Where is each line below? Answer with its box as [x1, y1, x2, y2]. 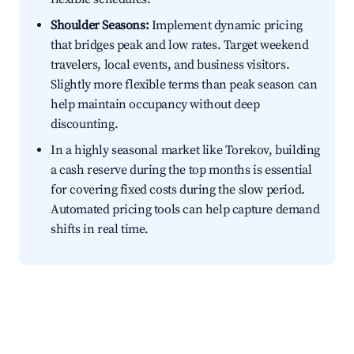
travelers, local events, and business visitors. [51, 57, 290, 73]
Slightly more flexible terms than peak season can [51, 77, 318, 93]
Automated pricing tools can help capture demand [51, 201, 320, 218]
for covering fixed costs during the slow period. [51, 182, 305, 198]
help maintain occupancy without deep [51, 96, 260, 113]
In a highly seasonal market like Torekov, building [51, 142, 321, 159]
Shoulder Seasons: [51, 17, 149, 34]
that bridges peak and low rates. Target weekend [51, 37, 309, 54]
